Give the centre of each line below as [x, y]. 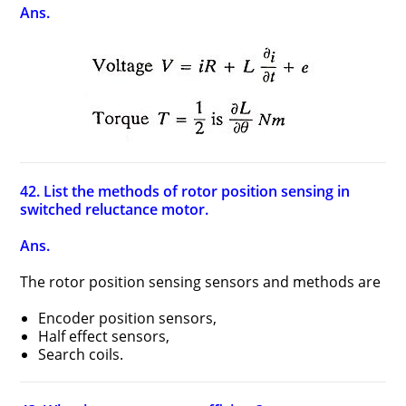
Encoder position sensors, [128, 318]
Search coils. [81, 354]
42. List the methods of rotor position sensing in [185, 191]
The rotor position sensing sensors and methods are [201, 282]
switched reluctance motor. [115, 209]
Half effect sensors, [104, 336]
